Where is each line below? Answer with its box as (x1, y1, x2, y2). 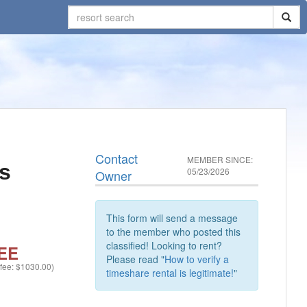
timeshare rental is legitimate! (106, 266, 234, 280)
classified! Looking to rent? (106, 238, 223, 252)
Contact (95, 149, 138, 167)
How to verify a (164, 252, 230, 266)
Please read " (106, 252, 165, 266)
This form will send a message (106, 211, 238, 225)
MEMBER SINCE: (187, 153, 254, 165)
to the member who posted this (106, 225, 241, 238)
